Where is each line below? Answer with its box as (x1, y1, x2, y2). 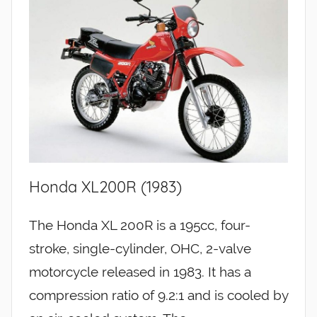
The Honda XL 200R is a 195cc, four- (29, 217, 250, 234)
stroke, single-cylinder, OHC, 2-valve (29, 241, 251, 257)
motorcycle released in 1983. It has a (29, 264, 251, 280)
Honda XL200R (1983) (29, 176, 182, 197)
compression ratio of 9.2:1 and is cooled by (29, 287, 288, 304)
